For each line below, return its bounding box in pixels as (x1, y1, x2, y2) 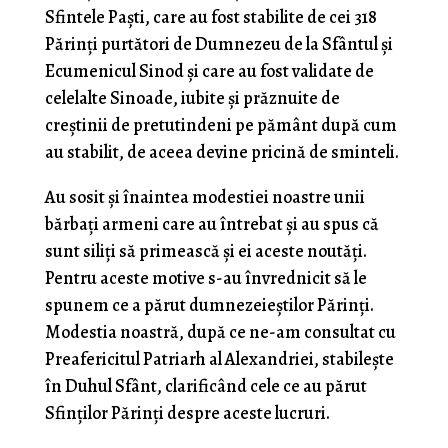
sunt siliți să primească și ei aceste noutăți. (44, 239, 367, 264)
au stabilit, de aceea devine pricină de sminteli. (44, 140, 399, 165)
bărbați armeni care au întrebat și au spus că (44, 212, 379, 237)
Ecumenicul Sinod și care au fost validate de (44, 59, 374, 84)
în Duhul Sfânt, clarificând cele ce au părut (44, 374, 367, 399)
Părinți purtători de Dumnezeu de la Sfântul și (44, 32, 393, 57)
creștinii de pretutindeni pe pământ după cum (44, 113, 397, 138)
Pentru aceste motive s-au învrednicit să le (44, 266, 367, 291)
